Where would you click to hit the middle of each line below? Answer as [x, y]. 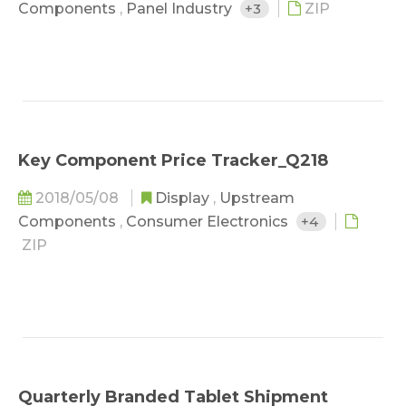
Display [184, 198]
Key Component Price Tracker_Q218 [173, 160]
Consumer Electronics [209, 222]
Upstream [257, 198]
